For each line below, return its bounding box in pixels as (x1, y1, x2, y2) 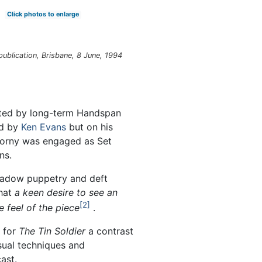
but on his (66, 120, 113, 133)
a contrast (85, 225, 133, 237)
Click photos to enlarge (6, 11, 79, 19)
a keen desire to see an (15, 186, 118, 198)
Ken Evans (21, 120, 66, 133)
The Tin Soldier (19, 225, 85, 237)
